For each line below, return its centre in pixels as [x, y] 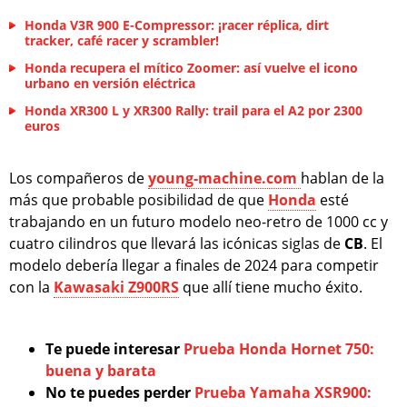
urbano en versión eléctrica [110, 84]
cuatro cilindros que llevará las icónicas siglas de [177, 244]
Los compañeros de [79, 179]
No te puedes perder [120, 393]
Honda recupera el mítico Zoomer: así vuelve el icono [191, 68]
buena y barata [101, 371]
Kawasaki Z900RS [116, 288]
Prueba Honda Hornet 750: [279, 349]
